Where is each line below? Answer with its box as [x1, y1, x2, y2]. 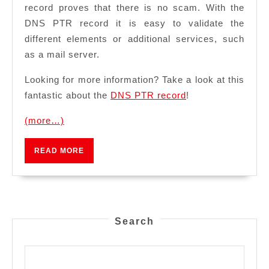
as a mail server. [25, 49, 100, 59]
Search [115, 216, 154, 226]
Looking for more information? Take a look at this [25, 74, 244, 85]
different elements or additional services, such [25, 33, 244, 44]
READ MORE [34, 146, 84, 155]
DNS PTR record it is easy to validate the [25, 17, 244, 28]
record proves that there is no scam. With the [25, 2, 244, 13]
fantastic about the [25, 89, 110, 100]
